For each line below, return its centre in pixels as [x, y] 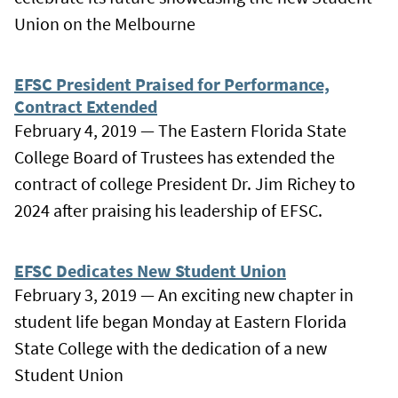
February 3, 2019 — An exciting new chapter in [184, 294]
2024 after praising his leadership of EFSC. [168, 210]
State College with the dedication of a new [171, 347]
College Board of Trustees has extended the [175, 156]
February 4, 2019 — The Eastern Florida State [180, 130]
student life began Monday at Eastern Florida [180, 321]
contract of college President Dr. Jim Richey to [185, 183]
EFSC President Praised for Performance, [172, 84]
